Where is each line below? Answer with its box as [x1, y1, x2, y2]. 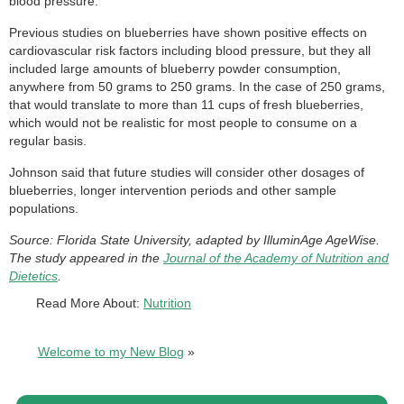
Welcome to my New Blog [38, 344, 184, 359]
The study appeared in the [9, 252, 163, 265]
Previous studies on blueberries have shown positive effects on [9, 26, 367, 40]
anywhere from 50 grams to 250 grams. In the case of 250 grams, [9, 80, 385, 94]
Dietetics [9, 270, 58, 283]
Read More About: [36, 297, 143, 310]
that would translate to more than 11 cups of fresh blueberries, [9, 98, 363, 112]
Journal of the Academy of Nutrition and [163, 252, 389, 265]
